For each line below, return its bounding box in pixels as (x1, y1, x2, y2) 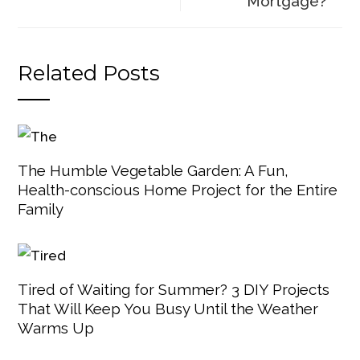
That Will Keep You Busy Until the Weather (18, 300, 319, 318)
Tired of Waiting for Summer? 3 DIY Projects (18, 280, 330, 299)
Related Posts (18, 60, 161, 86)
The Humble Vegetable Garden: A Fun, (18, 161, 289, 179)
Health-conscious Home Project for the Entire (18, 180, 338, 198)
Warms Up (18, 319, 95, 337)
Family (18, 199, 64, 218)
